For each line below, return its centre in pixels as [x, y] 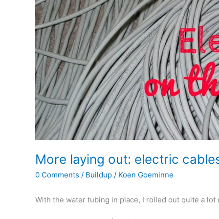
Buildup [99, 175]
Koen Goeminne [146, 175]
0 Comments [57, 175]
